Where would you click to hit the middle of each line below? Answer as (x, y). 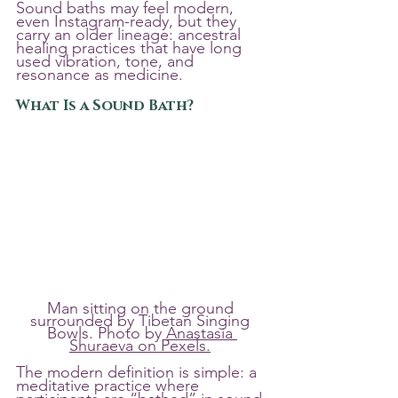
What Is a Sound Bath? (105, 106)
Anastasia (202, 334)
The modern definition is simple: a (139, 373)
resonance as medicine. (99, 75)
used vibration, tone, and (107, 61)
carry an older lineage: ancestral (131, 35)
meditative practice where (110, 386)
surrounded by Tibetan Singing (142, 321)
